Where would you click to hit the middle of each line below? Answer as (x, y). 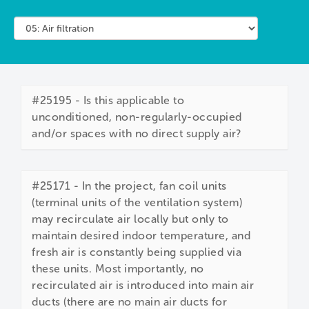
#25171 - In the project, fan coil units (129, 186)
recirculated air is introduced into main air (143, 286)
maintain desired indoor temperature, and (141, 236)
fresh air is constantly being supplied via (137, 252)
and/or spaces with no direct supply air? (136, 134)
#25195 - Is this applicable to (108, 101)
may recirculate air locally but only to (130, 219)
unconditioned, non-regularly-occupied (137, 117)
